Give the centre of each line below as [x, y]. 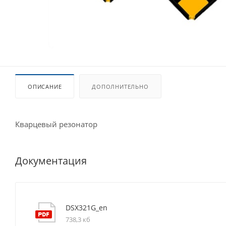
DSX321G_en [87, 207]
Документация [51, 160]
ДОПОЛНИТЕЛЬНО [120, 87]
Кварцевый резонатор [56, 124]
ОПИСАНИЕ [45, 87]
